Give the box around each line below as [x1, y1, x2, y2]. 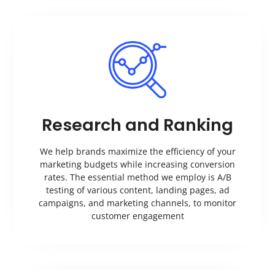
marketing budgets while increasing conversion [40, 158, 235, 171]
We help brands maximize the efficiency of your [39, 145, 236, 158]
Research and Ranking [42, 114, 233, 137]
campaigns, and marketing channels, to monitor [39, 197, 236, 209]
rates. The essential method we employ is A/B [44, 171, 231, 184]
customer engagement [91, 210, 184, 222]
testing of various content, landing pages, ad [45, 184, 230, 196]
